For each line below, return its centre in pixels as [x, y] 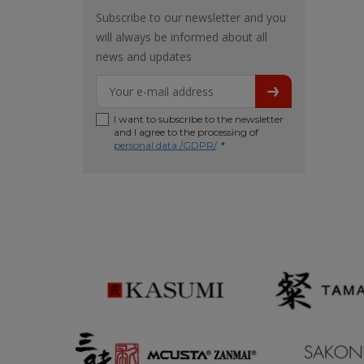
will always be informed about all [182, 37]
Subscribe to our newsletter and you [191, 17]
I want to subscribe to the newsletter [199, 119]
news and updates [144, 56]
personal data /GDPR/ [165, 145]
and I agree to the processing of [186, 132]
